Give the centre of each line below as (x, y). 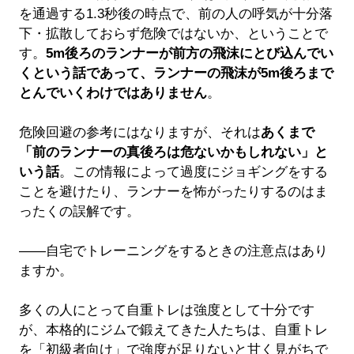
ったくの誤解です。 (79, 212)
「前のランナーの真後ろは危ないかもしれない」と (173, 153)
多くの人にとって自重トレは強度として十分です (166, 311)
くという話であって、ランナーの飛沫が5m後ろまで (176, 73)
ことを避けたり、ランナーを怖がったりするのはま (173, 192)
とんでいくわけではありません (113, 93)
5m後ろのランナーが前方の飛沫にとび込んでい (189, 54)
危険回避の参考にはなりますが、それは (139, 133)
